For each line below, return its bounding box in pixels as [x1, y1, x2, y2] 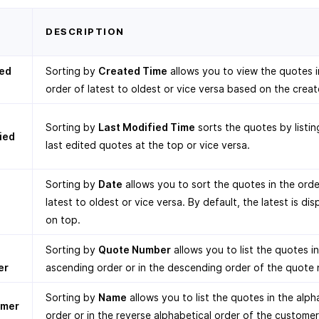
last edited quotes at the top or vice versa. [46, 139, 250, 151]
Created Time [98, 65, 167, 77]
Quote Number [98, 244, 171, 256]
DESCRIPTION [46, 26, 125, 37]
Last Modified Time [98, 121, 195, 133]
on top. [46, 214, 80, 226]
